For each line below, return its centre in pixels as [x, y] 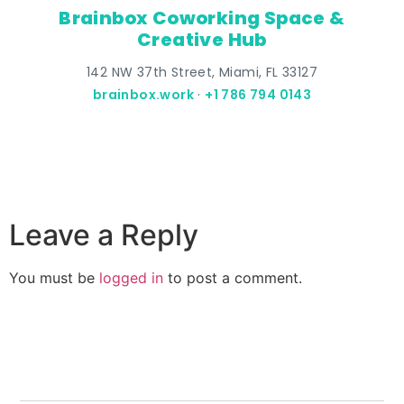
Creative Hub [202, 40]
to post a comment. [233, 278]
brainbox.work [143, 95]
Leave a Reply [104, 235]
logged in [131, 278]
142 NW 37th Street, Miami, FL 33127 [202, 73]
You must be [54, 278]
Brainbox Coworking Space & [202, 18]
